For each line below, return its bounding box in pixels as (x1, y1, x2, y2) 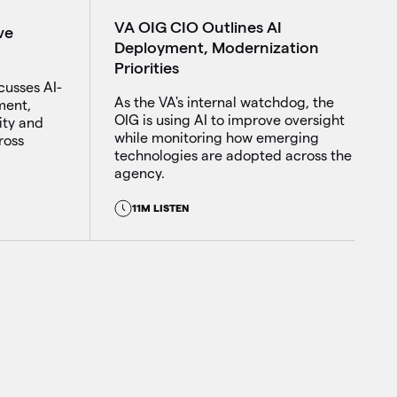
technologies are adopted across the (113, 148, 352, 164)
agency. (113, 166, 165, 182)
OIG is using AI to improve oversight (113, 113, 345, 128)
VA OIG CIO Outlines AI (113, 18, 282, 35)
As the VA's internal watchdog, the (113, 95, 334, 111)
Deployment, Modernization (113, 38, 319, 56)
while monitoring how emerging (113, 130, 319, 146)
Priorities (113, 58, 179, 76)
